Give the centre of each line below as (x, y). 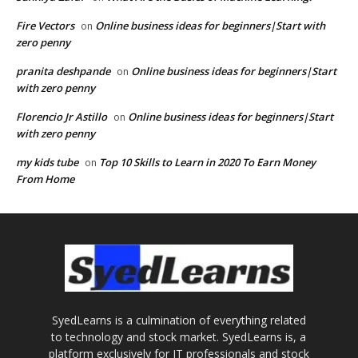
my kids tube (47, 162)
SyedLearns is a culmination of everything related (179, 320)
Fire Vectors (45, 25)
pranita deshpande (63, 71)
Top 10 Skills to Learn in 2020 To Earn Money (207, 162)
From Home (45, 179)
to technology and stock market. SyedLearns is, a (179, 336)
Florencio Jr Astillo (62, 116)
